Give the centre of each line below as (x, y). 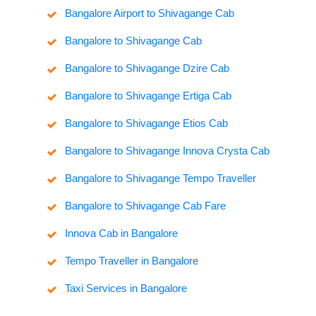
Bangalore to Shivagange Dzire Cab (147, 68)
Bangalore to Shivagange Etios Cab (146, 123)
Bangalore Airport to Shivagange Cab (149, 13)
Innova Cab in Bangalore (121, 233)
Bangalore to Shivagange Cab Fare (145, 206)
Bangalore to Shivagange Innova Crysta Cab (167, 151)
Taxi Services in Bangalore (126, 288)
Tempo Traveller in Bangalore (131, 261)
